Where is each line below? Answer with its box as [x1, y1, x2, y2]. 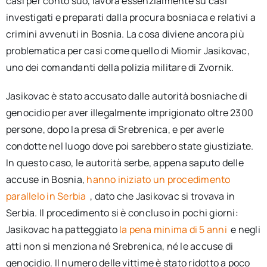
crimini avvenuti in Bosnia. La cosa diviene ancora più [5, 27, 244, 41]
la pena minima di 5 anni [119, 223, 229, 236]
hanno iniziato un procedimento [86, 173, 231, 186]
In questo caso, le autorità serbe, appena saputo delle [5, 156, 244, 169]
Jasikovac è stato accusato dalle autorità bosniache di [5, 89, 247, 103]
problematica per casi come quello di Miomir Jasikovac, [5, 44, 250, 57]
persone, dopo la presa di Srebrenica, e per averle [5, 123, 224, 136]
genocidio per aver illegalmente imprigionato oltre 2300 [5, 106, 254, 119]
